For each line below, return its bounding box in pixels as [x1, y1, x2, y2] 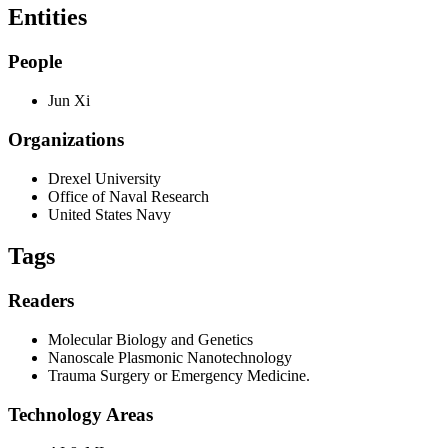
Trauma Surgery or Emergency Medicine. [48, 367, 310, 385]
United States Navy [48, 205, 171, 223]
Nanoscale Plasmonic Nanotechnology [48, 349, 292, 367]
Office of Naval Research [48, 187, 209, 205]
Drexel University [48, 169, 161, 187]
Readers [8, 290, 74, 312]
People [8, 51, 62, 73]
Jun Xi [48, 92, 90, 110]
